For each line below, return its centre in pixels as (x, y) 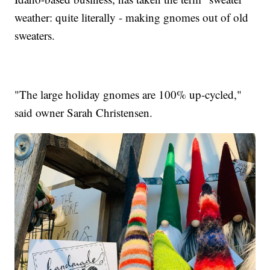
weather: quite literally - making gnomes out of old (132, 17)
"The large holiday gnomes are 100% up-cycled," (128, 94)
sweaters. (35, 35)
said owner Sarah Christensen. (84, 112)
